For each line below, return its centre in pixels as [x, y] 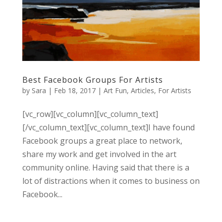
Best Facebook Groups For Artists [92, 80]
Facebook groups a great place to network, [102, 141]
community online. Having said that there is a [106, 168]
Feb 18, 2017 [75, 91]
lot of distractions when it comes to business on [111, 181]
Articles [142, 91]
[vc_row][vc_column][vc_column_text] [90, 114]
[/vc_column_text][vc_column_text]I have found [108, 128]
